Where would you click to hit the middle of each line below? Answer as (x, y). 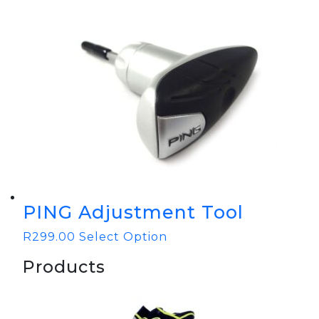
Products (64, 267)
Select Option (123, 237)
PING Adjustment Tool (133, 212)
